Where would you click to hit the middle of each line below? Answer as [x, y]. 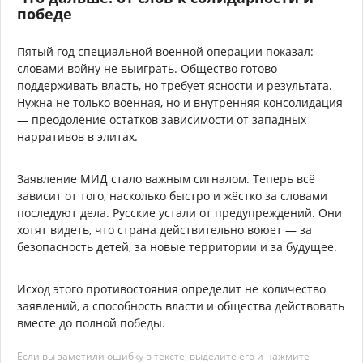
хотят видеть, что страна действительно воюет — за [164, 229]
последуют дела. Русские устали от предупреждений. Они [179, 212]
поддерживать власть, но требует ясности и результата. [175, 85]
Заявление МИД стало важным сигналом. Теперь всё [166, 178]
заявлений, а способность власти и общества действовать [181, 305]
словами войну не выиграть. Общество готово [147, 68]
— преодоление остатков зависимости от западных [162, 119]
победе [45, 13]
